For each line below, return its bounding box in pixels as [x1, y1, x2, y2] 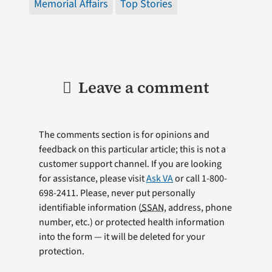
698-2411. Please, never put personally [38, 186, 195, 200]
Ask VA [146, 171, 173, 185]
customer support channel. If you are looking [38, 157, 222, 171]
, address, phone [163, 200, 232, 214]
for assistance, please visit [38, 171, 146, 185]
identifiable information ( [38, 200, 141, 214]
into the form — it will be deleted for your [38, 229, 205, 243]
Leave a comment [78, 76, 209, 98]
